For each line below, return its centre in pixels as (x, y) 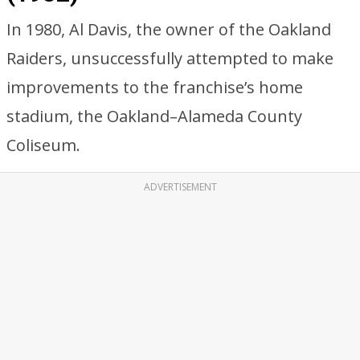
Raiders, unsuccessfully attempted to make (170, 58)
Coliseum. (43, 145)
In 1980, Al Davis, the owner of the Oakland (169, 29)
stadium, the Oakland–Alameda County (154, 116)
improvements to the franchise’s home (155, 87)
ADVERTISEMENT (180, 187)
